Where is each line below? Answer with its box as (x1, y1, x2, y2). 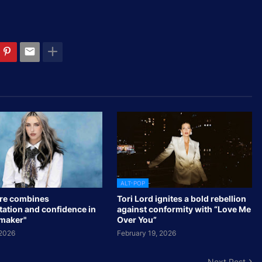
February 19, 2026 (116, 228, 176, 237)
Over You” (116, 214, 157, 225)
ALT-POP (120, 179, 145, 187)
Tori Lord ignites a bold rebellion (116, 193, 246, 204)
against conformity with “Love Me (116, 204, 251, 214)
